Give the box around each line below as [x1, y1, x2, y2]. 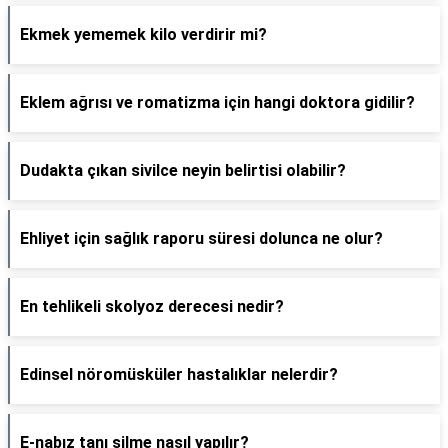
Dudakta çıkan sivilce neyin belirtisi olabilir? [20, 161, 346, 180]
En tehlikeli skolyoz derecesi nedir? [20, 297, 284, 316]
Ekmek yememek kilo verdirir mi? [20, 25, 267, 44]
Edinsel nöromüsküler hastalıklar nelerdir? [20, 365, 338, 384]
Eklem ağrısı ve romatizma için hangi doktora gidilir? [20, 93, 415, 112]
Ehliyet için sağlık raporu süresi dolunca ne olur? [20, 229, 383, 248]
